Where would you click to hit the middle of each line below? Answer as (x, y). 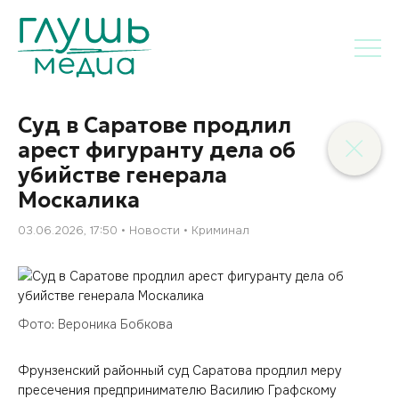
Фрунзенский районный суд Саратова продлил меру (180, 370)
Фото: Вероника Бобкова (95, 324)
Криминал (220, 230)
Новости (155, 230)
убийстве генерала (122, 175)
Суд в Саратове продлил (155, 126)
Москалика (79, 200)
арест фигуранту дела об (157, 151)
